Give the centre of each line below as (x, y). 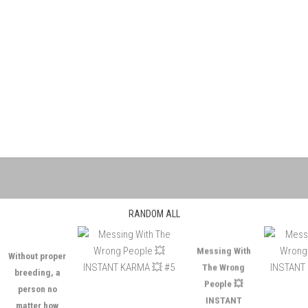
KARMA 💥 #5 (154, 300)
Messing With (210, 234)
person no (24, 267)
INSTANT (210, 284)
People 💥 (210, 267)
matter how (24, 284)
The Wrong (211, 251)
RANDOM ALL (154, 214)
